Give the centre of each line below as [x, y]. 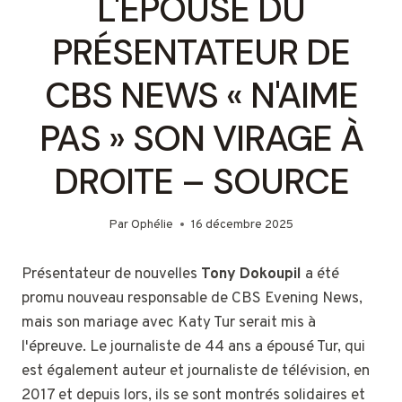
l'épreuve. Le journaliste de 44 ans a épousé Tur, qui [193, 347]
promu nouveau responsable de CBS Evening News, [192, 298]
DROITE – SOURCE [201, 182]
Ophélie [153, 224]
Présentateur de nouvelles [111, 274]
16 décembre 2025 [243, 224]
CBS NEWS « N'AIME [201, 96]
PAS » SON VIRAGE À [201, 139]
